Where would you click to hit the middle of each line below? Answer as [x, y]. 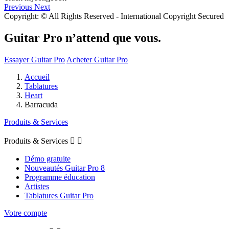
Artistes [37, 186]
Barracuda [41, 104]
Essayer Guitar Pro [35, 59]
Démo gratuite [48, 158]
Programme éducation [60, 177]
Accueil [37, 77]
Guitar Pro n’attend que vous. [83, 38]
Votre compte [26, 213]
